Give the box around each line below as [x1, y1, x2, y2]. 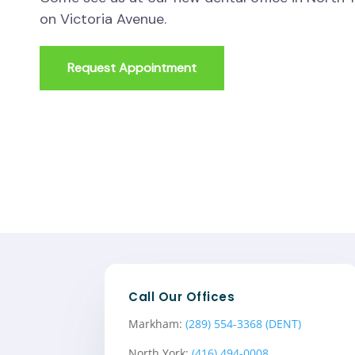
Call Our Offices [128, 288, 235, 305]
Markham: [128, 315, 185, 331]
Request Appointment [67, 59, 197, 77]
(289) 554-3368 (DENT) [185, 315, 301, 331]
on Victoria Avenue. [40, 10, 166, 29]
